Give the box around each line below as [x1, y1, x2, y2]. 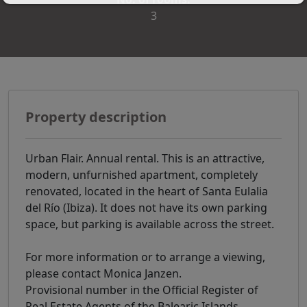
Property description [25, 107, 167, 126]
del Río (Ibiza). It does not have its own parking [25, 199, 267, 215]
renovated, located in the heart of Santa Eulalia [25, 183, 268, 199]
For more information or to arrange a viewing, [25, 249, 265, 265]
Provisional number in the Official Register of [25, 282, 258, 297]
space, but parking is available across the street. [25, 216, 274, 232]
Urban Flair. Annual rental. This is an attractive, [25, 150, 265, 166]
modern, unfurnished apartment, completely [25, 167, 258, 182]
